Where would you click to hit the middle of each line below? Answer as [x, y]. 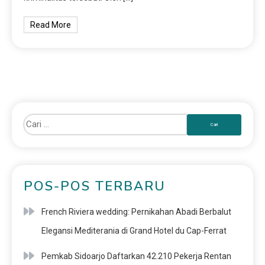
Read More [51, 25]
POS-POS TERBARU [95, 186]
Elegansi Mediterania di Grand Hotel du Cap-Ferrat [134, 230]
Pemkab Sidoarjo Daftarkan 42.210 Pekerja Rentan [136, 256]
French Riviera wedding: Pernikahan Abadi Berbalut [136, 211]
